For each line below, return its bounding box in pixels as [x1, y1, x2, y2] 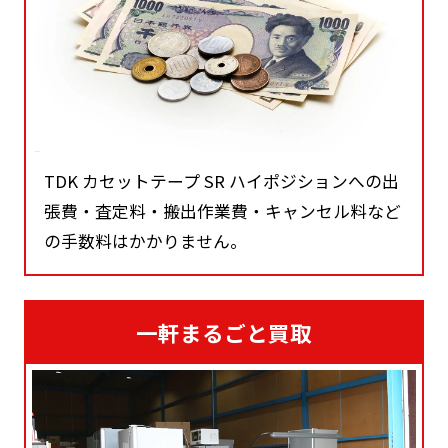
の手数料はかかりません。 [44, 228, 248, 253]
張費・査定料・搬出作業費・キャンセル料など [44, 198, 402, 223]
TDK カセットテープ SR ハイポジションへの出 [44, 168, 400, 193]
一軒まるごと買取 [136, 317, 312, 349]
